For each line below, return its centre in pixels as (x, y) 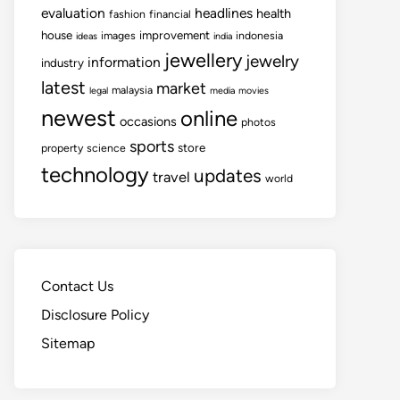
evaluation (73, 13)
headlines (224, 13)
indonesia (259, 35)
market (181, 88)
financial (170, 14)
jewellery (203, 60)
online (209, 118)
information (124, 62)
